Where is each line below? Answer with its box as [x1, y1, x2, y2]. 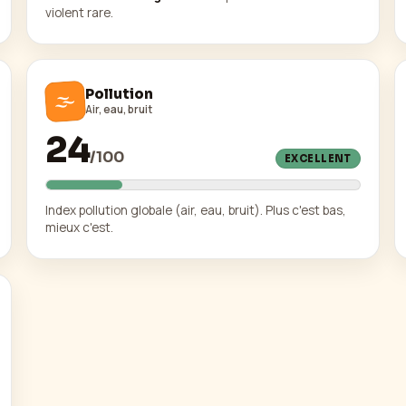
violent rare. [45, 4, 114, 21]
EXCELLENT [284, 152, 352, 166]
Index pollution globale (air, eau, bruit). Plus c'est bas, [45, 202, 347, 219]
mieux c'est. [45, 219, 114, 237]
